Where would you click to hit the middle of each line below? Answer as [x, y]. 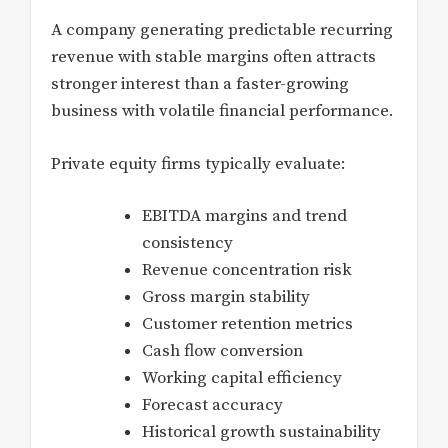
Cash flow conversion [222, 351]
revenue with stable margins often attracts [213, 57]
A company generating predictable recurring [222, 30]
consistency [187, 243]
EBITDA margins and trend [244, 216]
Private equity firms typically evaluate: [198, 163]
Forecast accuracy [212, 405]
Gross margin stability [226, 297]
